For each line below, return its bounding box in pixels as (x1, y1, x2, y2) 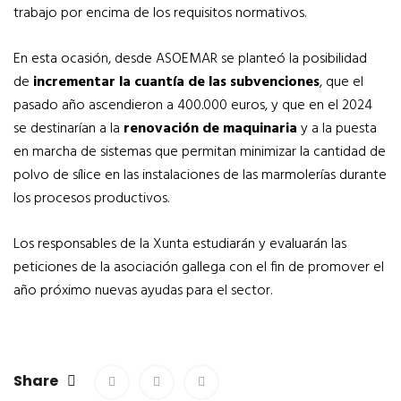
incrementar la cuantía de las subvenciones (33, 71, 320, 95)
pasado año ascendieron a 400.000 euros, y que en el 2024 (13, 94, 372, 118)
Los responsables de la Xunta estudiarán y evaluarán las (13, 233, 346, 257)
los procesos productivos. (13, 187, 169, 211)
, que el (320, 71, 363, 95)
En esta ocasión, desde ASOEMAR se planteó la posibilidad (13, 47, 367, 72)
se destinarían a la (13, 117, 124, 141)
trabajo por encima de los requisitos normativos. (13, 2, 306, 26)
